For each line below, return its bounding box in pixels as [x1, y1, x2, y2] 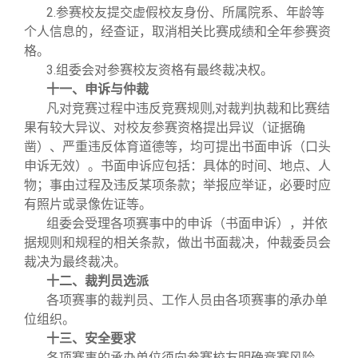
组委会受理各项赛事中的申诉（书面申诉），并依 [46, 216, 328, 231]
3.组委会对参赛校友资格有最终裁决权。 [46, 62, 273, 78]
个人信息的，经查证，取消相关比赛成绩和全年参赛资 [24, 24, 331, 39]
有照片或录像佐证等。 [24, 197, 152, 212]
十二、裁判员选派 [46, 274, 149, 288]
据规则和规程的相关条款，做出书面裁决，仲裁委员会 [24, 235, 331, 250]
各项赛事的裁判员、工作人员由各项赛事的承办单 [46, 292, 328, 308]
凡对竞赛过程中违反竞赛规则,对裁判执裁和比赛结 [46, 101, 330, 116]
